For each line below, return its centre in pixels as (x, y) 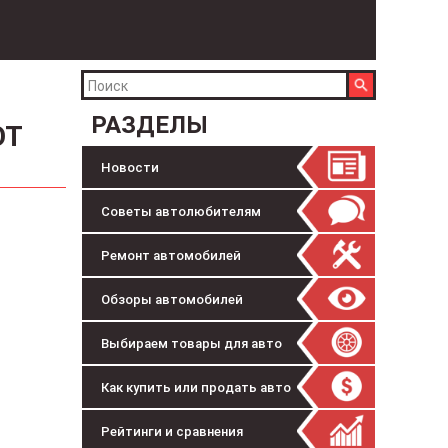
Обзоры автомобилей (172, 299)
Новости (130, 167)
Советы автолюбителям (181, 211)
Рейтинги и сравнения (172, 431)
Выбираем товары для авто (191, 343)
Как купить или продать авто (196, 387)
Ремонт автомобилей (171, 255)
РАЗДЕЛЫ (149, 125)
